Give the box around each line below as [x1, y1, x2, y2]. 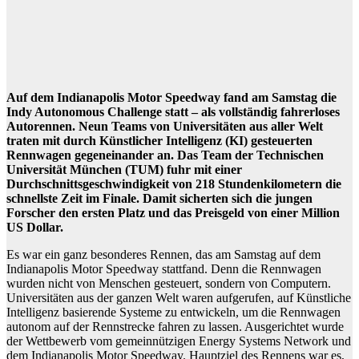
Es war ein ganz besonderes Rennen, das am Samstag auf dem [6, 248, 321, 262]
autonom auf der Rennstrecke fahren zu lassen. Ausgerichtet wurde [6, 320, 344, 334]
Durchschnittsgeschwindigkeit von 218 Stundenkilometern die [6, 177, 341, 192]
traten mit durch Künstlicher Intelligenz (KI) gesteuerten [6, 134, 313, 148]
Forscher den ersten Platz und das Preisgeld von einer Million [6, 206, 340, 220]
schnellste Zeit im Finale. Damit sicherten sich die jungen [6, 192, 313, 206]
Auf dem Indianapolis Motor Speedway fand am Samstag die [6, 91, 337, 105]
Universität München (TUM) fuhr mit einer [6, 163, 242, 177]
